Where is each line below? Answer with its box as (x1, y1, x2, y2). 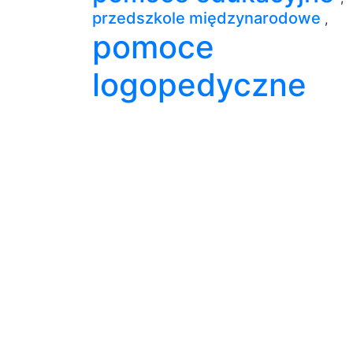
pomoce (92, 27, 214, 66)
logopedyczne (92, 65, 307, 104)
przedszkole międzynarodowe (92, 8, 325, 28)
